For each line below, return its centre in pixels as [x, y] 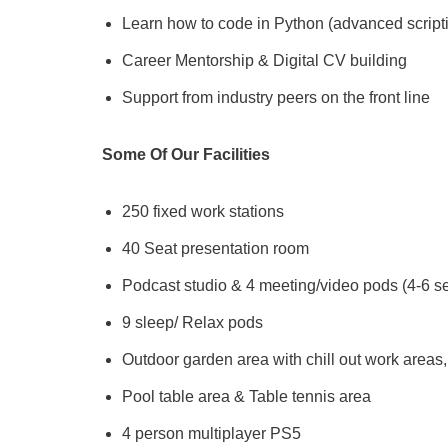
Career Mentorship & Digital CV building [264, 60]
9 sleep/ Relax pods [192, 322]
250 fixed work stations [203, 211]
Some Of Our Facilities [186, 154]
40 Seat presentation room [215, 248]
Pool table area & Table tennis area [246, 396]
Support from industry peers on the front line [276, 97]
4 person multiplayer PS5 [211, 433]
